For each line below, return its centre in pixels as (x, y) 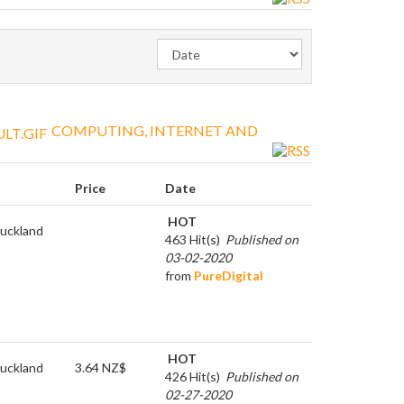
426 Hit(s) (193, 376)
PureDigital (229, 275)
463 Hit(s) (193, 239)
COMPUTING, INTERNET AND (153, 131)
